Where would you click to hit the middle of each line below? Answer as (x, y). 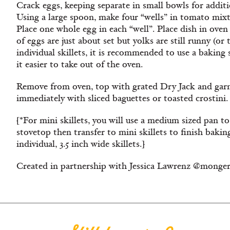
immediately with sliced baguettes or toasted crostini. (122, 98)
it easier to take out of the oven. (80, 64)
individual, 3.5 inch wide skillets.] (81, 144)
